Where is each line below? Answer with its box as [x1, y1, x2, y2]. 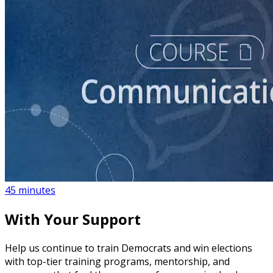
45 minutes [5, 183, 55, 197]
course [5, 123, 36, 137]
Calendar [5, 160, 46, 174]
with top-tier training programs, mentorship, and [5, 254, 230, 268]
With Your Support [5, 208, 141, 229]
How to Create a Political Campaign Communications [5, 146, 244, 160]
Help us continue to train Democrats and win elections [5, 241, 252, 255]
